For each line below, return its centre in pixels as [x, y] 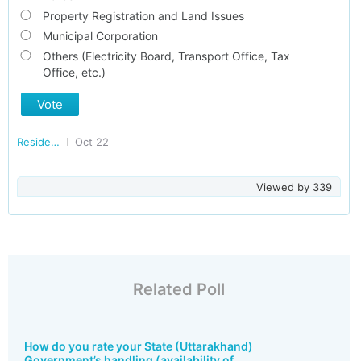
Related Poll [178, 289]
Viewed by [284, 187]
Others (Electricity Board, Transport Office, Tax [166, 56]
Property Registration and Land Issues [143, 16]
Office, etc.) [74, 72]
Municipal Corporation [100, 36]
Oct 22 [92, 142]
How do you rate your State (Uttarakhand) [139, 346]
